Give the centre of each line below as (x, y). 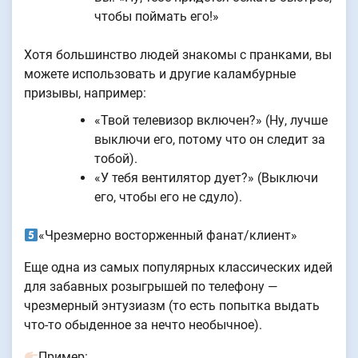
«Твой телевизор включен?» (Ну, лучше (211, 121)
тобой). (116, 159)
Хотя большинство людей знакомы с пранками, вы (178, 55)
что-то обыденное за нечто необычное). (143, 325)
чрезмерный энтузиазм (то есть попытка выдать (172, 306)
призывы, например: (85, 93)
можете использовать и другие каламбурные (160, 74)
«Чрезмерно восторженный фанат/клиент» (168, 236)
